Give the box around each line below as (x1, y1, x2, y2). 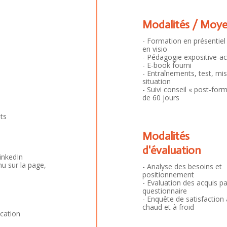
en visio (142, 44, 167, 54)
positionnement (142, 169, 194, 179)
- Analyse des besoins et (142, 161, 222, 171)
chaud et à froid (142, 202, 194, 212)
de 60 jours (142, 93, 179, 103)
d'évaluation (142, 143, 201, 157)
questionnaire (142, 185, 187, 196)
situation (142, 77, 171, 87)
